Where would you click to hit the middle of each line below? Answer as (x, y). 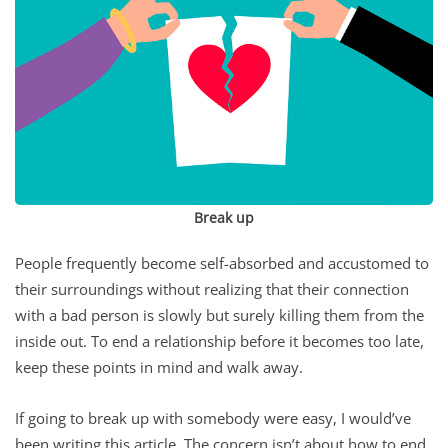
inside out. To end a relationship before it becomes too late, (219, 340)
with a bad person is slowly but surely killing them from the (219, 314)
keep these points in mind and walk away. (159, 366)
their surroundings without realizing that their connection (212, 288)
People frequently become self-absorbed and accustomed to (222, 262)
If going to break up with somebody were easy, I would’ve (213, 417)
